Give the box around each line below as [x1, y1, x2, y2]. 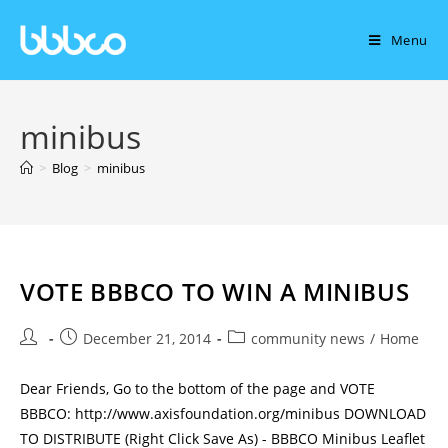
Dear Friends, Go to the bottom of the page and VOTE [20, 379, 375, 398]
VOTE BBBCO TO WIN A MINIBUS [20, 275, 410, 308]
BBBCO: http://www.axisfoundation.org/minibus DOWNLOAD [20, 404, 426, 423]
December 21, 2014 [83, 329, 211, 348]
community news [251, 329, 365, 348]
